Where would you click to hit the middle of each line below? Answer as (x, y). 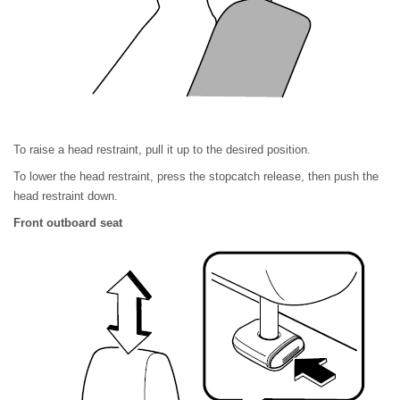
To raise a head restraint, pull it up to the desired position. (162, 149)
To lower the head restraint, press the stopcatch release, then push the (196, 176)
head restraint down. (66, 196)
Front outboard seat (68, 222)
